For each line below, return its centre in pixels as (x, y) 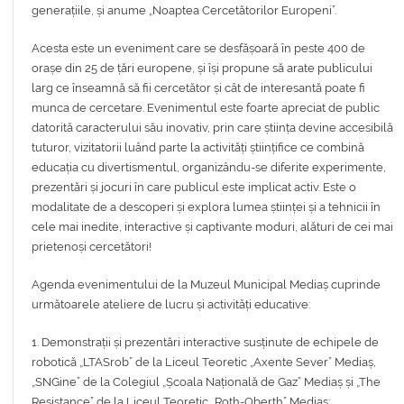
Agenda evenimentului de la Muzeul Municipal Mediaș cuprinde (206, 285)
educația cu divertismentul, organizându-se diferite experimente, (209, 168)
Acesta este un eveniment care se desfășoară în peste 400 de (198, 49)
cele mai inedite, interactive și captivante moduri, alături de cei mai (212, 227)
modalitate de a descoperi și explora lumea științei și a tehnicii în (206, 207)
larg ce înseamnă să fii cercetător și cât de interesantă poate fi (198, 88)
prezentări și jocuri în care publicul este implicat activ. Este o (194, 188)
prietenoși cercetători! (92, 247)
